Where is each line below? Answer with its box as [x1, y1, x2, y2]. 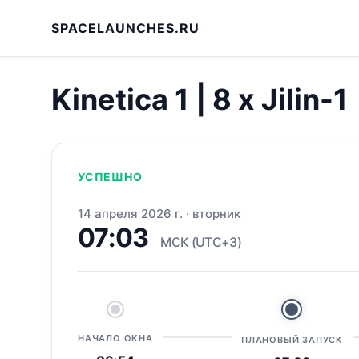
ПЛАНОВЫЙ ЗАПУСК [240, 334, 343, 345]
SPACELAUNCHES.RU [51, 19, 200, 36]
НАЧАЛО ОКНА [78, 333, 153, 344]
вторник [192, 206, 240, 221]
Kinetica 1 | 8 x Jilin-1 [51, 82, 348, 117]
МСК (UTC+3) [160, 234, 242, 250]
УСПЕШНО [78, 170, 143, 184]
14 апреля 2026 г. [78, 206, 183, 221]
